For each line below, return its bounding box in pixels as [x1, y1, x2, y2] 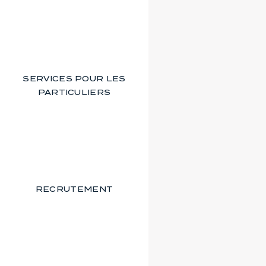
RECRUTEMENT [35, 185, 113, 194]
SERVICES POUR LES [23, 74, 126, 83]
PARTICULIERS [37, 87, 111, 97]
